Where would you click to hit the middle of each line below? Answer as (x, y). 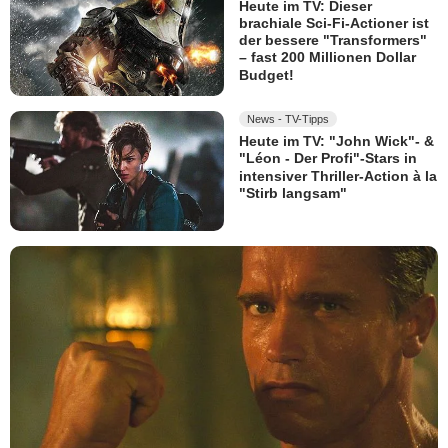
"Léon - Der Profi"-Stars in (328, 158)
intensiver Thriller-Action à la (338, 175)
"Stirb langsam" (293, 193)
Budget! (266, 75)
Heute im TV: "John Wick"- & (336, 141)
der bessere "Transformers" (333, 40)
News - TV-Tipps (288, 118)
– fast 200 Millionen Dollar (327, 57)
